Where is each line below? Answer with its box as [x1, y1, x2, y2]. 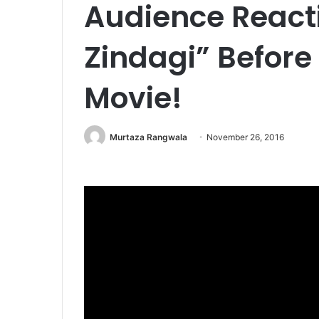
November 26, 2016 [206, 132, 284, 142]
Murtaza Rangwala [110, 132, 187, 142]
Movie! [84, 78, 182, 118]
